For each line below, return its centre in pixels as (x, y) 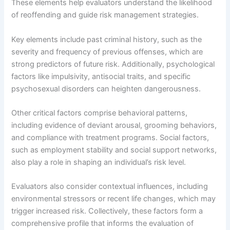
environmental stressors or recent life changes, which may (114, 199)
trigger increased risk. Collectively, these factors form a (107, 211)
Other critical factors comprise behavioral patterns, (100, 113)
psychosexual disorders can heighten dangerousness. (106, 89)
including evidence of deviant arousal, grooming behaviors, (114, 125)
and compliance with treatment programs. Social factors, (110, 137)
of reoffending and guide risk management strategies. (105, 15)
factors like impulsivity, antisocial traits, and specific (101, 76)
